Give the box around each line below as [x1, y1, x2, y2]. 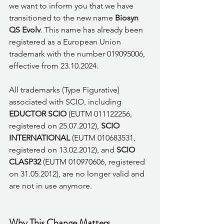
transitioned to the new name [9, 12, 115, 22]
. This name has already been [40, 24, 145, 34]
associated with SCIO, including [9, 96, 123, 106]
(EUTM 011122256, [66, 108, 134, 118]
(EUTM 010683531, [70, 132, 137, 142]
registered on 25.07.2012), [9, 120, 101, 130]
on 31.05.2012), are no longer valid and [9, 168, 146, 178]
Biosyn [115, 12, 140, 22]
